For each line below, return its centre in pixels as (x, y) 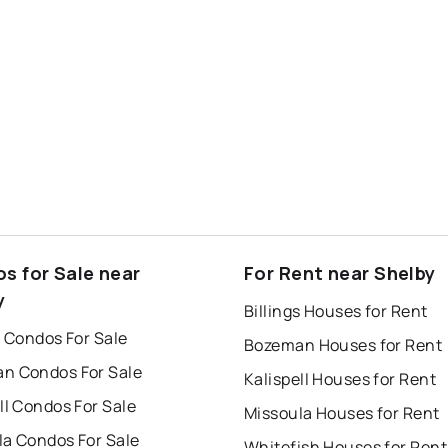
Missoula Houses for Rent (342, 413)
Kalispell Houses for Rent (340, 379)
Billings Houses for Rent (336, 311)
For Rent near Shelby (340, 273)
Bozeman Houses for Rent (343, 345)
